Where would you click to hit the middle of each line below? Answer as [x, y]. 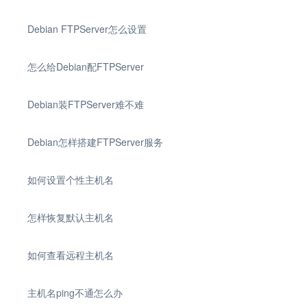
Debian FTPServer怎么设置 [87, 29]
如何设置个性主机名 [71, 180]
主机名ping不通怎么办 [75, 293]
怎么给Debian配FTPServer [86, 66]
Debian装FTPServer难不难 [86, 104]
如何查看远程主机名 [71, 255]
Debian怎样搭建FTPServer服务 [95, 142]
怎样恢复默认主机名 [71, 217]
